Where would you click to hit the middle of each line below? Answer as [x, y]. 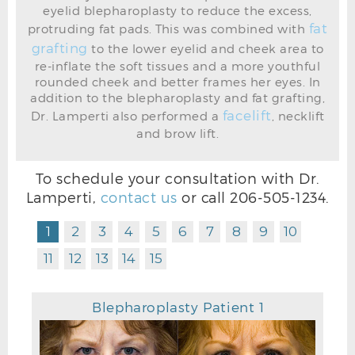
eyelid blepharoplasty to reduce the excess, [177, 10]
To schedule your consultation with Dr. [177, 178]
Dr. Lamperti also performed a [126, 115]
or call [203, 197]
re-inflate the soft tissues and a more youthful [177, 65]
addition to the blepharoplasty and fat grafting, [177, 97]
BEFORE [185, 46]
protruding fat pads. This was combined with [168, 28]
